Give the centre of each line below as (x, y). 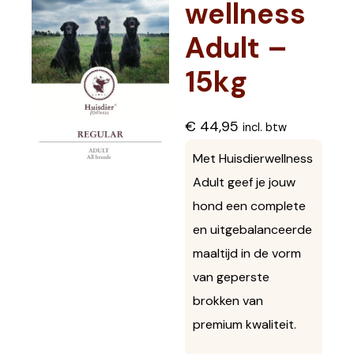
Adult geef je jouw (244, 182)
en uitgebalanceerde (252, 229)
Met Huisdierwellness (253, 158)
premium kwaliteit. (245, 324)
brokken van (228, 300)
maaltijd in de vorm (247, 253)
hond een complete (249, 205)
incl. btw (265, 127)
